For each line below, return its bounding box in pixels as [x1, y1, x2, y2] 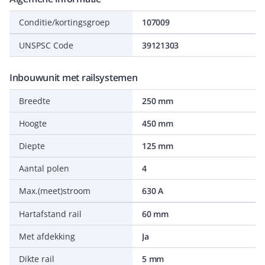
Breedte [19, 95, 50, 106]
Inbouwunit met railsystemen [9, 71, 138, 84]
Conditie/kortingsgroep [19, 17, 110, 28]
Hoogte [19, 118, 47, 129]
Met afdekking [19, 231, 75, 242]
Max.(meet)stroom [19, 185, 91, 196]
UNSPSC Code [19, 40, 73, 51]
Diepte [19, 140, 45, 151]
